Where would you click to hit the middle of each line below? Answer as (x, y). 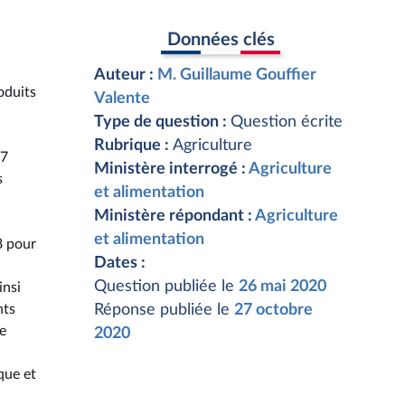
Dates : (120, 263)
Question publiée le (166, 287)
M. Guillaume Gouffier (237, 75)
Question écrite (287, 122)
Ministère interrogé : (171, 169)
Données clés (221, 39)
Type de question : (162, 122)
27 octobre (273, 310)
